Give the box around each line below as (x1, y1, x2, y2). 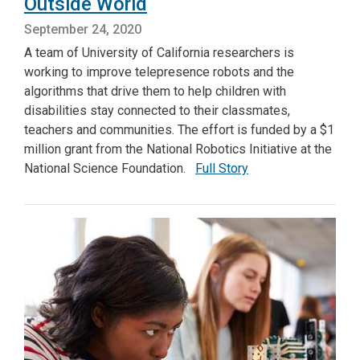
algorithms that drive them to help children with (24, 84, 286, 100)
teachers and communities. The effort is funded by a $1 (24, 122, 334, 138)
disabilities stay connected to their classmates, (24, 103, 290, 119)
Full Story (195, 161, 248, 177)
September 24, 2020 (24, 22, 141, 38)
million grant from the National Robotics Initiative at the (24, 141, 332, 157)
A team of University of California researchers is (24, 45, 294, 61)
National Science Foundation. (24, 161, 195, 177)
